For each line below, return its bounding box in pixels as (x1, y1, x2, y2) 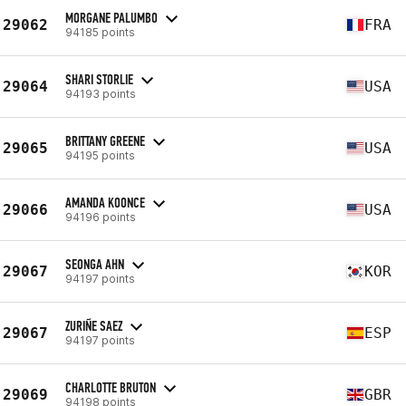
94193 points (65, 86, 136, 101)
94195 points (65, 148, 135, 162)
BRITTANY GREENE (65, 131, 145, 150)
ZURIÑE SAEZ (65, 316, 122, 334)
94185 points (65, 24, 135, 39)
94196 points (65, 209, 136, 224)
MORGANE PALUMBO (65, 8, 158, 26)
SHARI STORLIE (65, 70, 133, 88)
